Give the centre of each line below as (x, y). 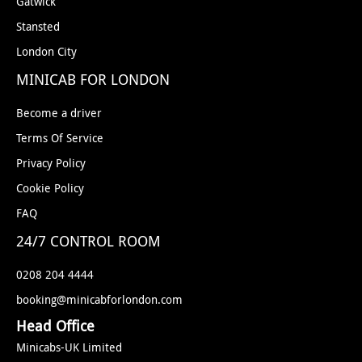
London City (46, 51)
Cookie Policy (50, 187)
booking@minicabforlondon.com (99, 299)
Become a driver (59, 112)
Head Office (55, 325)
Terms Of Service (60, 137)
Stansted (38, 26)
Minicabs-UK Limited (69, 347)
